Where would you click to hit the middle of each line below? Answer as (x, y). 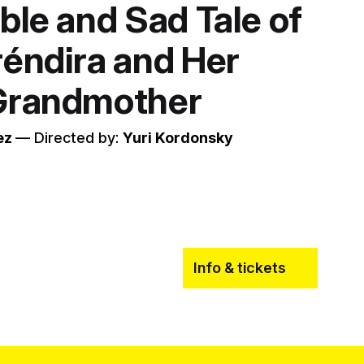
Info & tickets (239, 267)
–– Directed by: (69, 137)
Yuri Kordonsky (178, 137)
